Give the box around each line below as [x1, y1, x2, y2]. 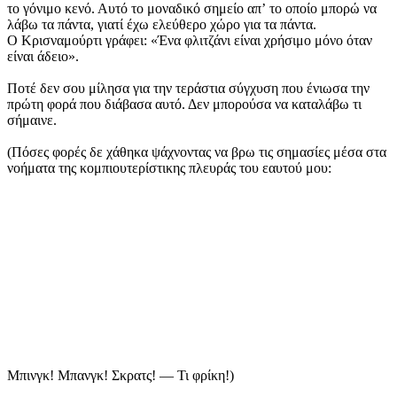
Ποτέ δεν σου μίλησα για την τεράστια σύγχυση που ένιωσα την [7, 81, 370, 97]
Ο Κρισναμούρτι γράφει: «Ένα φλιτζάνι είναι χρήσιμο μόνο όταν [7, 33, 372, 49]
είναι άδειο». [7, 49, 79, 65]
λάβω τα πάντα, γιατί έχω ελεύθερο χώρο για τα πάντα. [7, 17, 316, 33]
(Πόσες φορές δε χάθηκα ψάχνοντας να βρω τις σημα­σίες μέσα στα [7, 144, 386, 160]
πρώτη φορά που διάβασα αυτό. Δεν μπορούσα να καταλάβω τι [7, 97, 362, 113]
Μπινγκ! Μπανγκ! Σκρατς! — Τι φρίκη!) [7, 368, 234, 384]
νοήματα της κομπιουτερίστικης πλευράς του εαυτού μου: [7, 160, 331, 176]
